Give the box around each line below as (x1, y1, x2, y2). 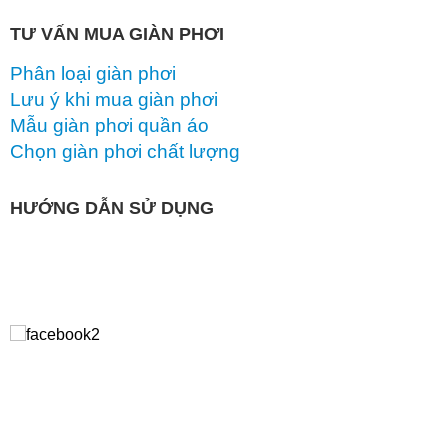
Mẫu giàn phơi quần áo (10, 114, 209, 136)
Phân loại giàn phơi (10, 62, 176, 84)
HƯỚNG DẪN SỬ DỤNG (10, 196, 214, 218)
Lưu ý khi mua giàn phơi (10, 88, 218, 110)
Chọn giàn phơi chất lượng (10, 140, 240, 162)
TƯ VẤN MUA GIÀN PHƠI (10, 22, 224, 44)
